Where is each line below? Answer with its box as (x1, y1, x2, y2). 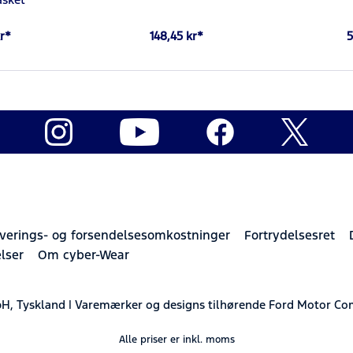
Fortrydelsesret (244, 226, 335, 243)
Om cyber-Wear (38, 246, 129, 263)
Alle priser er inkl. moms (118, 333, 235, 346)
